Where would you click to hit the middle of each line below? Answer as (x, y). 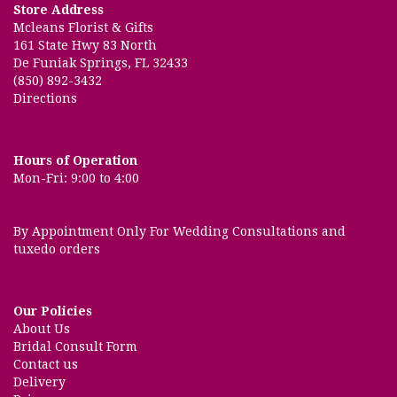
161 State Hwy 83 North (85, 46)
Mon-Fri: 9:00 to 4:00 (76, 179)
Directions (45, 99)
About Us (42, 329)
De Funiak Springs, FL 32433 (101, 63)
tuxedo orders (57, 249)
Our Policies (53, 311)
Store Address (58, 10)
